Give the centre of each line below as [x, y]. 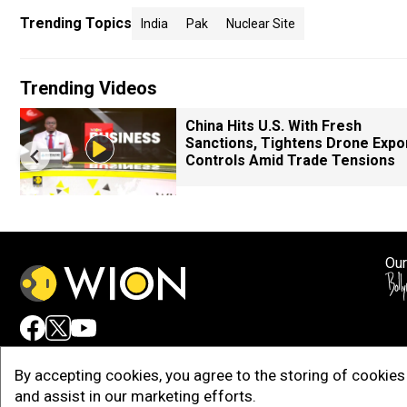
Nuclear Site [261, 24]
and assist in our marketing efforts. [135, 396]
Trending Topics [76, 23]
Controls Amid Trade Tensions [290, 160]
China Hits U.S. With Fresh [273, 126]
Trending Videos [89, 88]
